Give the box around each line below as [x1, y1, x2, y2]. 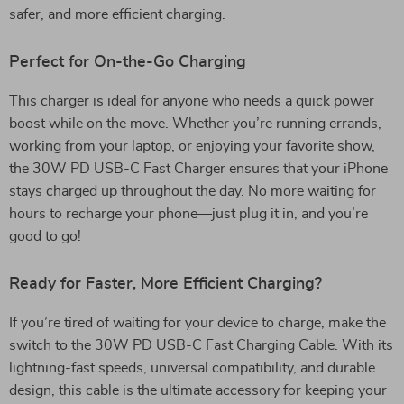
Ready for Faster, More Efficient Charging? [9, 276, 322, 292]
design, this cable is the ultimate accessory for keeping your [9, 383, 387, 398]
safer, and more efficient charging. [9, 7, 225, 22]
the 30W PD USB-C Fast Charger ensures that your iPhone [9, 161, 388, 176]
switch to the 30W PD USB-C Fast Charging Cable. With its [9, 338, 393, 353]
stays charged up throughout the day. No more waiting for [9, 184, 376, 198]
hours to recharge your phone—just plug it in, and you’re [9, 207, 368, 221]
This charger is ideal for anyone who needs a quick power [9, 94, 374, 108]
